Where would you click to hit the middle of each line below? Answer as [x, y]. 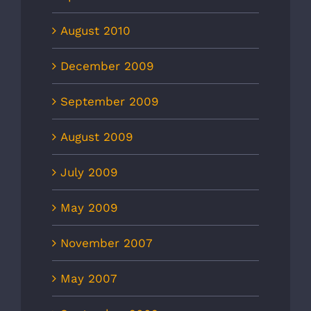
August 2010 [95, 31]
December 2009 [107, 66]
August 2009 [96, 137]
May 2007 [89, 279]
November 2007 [107, 243]
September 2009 [109, 102]
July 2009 [89, 173]
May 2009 [89, 208]
